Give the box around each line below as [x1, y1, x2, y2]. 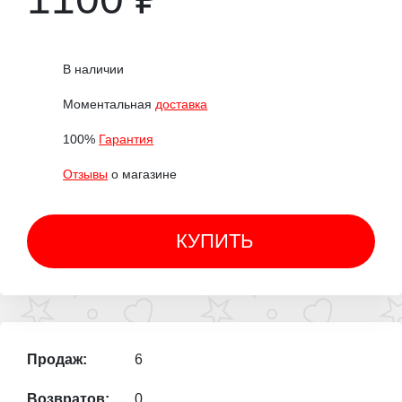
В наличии [63, 62, 125, 77]
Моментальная [63, 97, 156, 112]
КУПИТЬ [176, 230, 253, 253]
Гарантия [99, 132, 154, 147]
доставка [155, 97, 208, 112]
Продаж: [27, 352, 87, 368]
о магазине [108, 167, 178, 182]
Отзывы [63, 167, 109, 182]
